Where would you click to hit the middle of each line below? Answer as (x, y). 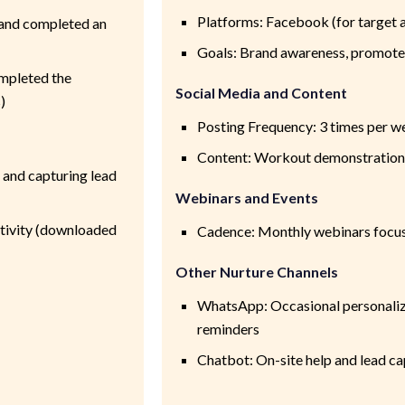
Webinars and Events (246, 197)
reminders (228, 328)
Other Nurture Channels (256, 271)
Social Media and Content (261, 92)
